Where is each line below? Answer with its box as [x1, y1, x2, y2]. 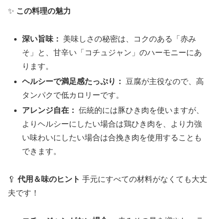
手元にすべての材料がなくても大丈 [80, 175, 207, 184]
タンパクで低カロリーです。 [22, 91, 124, 100]
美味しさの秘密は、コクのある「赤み [61, 35, 197, 44]
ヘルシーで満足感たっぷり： [22, 77, 124, 86]
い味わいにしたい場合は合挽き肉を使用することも [22, 133, 202, 142]
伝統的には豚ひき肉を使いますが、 [77, 106, 204, 115]
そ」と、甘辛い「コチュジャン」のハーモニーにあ [22, 48, 202, 57]
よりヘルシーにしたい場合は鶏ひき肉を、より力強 [22, 120, 202, 129]
